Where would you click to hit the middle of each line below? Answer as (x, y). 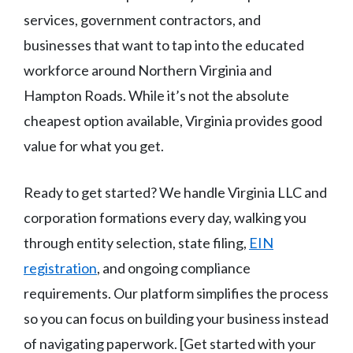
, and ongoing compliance (174, 268)
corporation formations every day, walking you (165, 218)
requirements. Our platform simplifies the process (176, 294)
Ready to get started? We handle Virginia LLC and (175, 193)
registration (60, 268)
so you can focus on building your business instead (176, 319)
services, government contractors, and (142, 20)
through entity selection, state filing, (136, 243)
